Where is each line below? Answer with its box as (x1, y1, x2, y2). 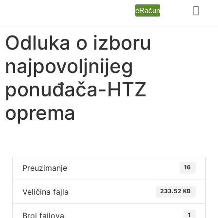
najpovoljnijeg (5, 54, 133, 78)
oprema (5, 101, 75, 125)
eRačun (135, 6, 160, 15)
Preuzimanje (22, 163, 67, 173)
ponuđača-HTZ (5, 77, 147, 101)
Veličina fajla (22, 187, 69, 197)
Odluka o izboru (5, 31, 151, 54)
